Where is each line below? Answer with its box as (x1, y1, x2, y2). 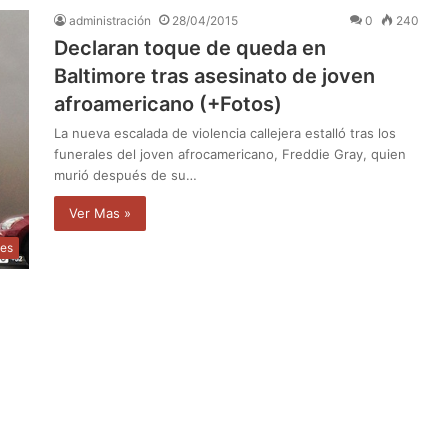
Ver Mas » (69, 204, 131, 221)
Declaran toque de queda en (54, 35, 326, 60)
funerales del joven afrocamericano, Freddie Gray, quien (54, 145, 406, 162)
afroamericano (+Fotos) (54, 91, 282, 116)
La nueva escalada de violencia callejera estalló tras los (54, 124, 396, 141)
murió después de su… (54, 166, 197, 183)
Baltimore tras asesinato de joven (54, 63, 375, 88)
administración (69, 12, 151, 28)
